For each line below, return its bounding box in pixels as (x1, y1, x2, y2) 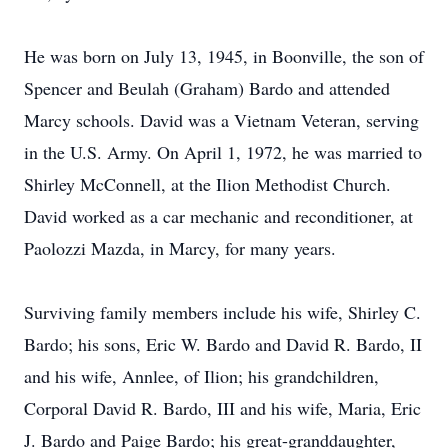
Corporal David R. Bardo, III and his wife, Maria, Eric (24, 396, 421, 420)
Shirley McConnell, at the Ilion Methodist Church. (24, 172, 391, 196)
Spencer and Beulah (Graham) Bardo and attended (24, 76, 390, 100)
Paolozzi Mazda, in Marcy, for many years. (24, 236, 336, 260)
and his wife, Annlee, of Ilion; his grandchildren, (24, 364, 379, 388)
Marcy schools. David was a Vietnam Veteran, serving (24, 108, 419, 132)
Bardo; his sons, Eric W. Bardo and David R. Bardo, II (24, 332, 422, 356)
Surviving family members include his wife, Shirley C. (24, 300, 421, 324)
